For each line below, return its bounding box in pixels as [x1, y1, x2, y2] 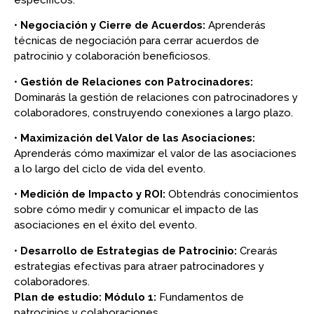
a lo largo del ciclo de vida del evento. [14, 162, 205, 175]
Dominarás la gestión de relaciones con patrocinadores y [14, 90, 298, 104]
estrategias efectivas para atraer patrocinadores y [14, 259, 264, 273]
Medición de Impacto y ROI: [20, 188, 168, 201]
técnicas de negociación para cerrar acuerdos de [14, 34, 259, 48]
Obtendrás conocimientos [168, 188, 299, 201]
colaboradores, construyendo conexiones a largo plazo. [14, 106, 293, 119]
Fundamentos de [156, 290, 244, 303]
